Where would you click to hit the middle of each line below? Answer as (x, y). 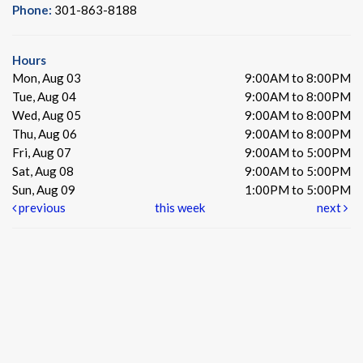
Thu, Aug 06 (45, 133)
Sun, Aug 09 (44, 189)
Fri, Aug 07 (42, 152)
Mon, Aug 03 (47, 77)
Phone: (33, 9)
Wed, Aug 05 (47, 115)
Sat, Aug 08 (43, 171)
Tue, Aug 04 (44, 96)
